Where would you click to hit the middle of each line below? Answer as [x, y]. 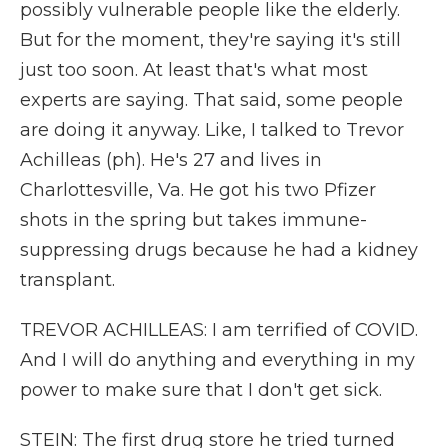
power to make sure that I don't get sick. [201, 390]
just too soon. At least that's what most [194, 70]
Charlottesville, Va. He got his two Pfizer [198, 190]
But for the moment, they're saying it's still [210, 40]
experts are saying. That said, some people [211, 100]
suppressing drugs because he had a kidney [219, 250]
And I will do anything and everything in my [217, 360]
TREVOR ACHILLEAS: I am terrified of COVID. [219, 330]
